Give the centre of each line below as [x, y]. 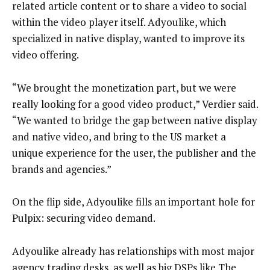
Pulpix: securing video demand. [84, 218]
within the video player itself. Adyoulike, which [119, 22]
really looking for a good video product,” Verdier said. [135, 104]
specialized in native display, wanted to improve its [128, 39]
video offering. [46, 55]
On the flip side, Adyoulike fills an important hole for [133, 202]
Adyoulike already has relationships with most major [133, 251]
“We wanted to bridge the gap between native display [135, 120]
